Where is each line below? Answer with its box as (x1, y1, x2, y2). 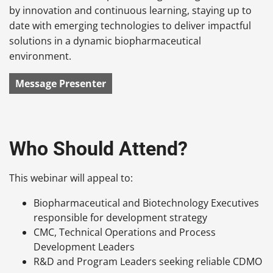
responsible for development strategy (34, 210, 207, 224)
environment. (9, 49, 71, 63)
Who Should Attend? (9, 136, 188, 160)
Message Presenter (15, 76, 106, 90)
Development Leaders (34, 239, 135, 253)
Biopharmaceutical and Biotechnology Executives (34, 196, 259, 210)
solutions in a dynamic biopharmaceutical (9, 34, 201, 48)
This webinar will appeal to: (9, 171, 133, 185)
